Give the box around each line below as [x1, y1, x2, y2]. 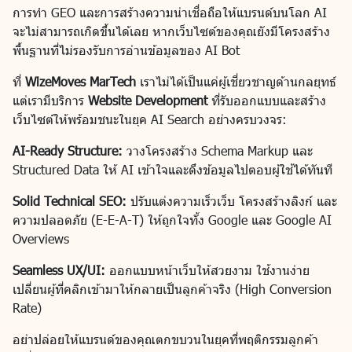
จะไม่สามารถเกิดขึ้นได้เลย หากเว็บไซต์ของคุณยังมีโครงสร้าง [13, 24, 330, 39]
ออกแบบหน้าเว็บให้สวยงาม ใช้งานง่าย [105, 262, 310, 278]
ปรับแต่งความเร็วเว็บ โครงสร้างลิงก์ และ [126, 193, 337, 209]
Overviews [13, 231, 69, 247]
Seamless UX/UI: [13, 262, 105, 278]
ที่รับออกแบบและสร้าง [207, 93, 326, 108]
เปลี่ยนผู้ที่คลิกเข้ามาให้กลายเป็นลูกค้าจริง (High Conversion [13, 281, 332, 297]
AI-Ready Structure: [13, 143, 123, 159]
